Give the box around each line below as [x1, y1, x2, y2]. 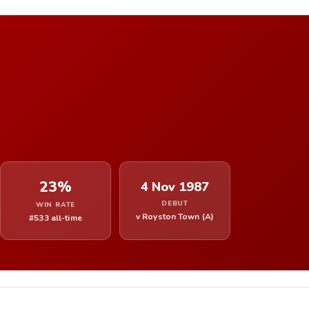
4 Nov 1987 [141, 177, 209, 196]
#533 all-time [29, 212, 82, 223]
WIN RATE [35, 199, 76, 210]
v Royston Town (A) [135, 210, 215, 222]
